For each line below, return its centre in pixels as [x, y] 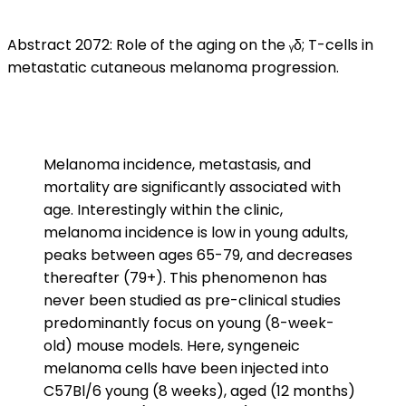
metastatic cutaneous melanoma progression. [173, 68]
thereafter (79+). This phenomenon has [185, 278]
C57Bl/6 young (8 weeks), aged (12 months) [199, 391]
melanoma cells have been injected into [186, 368]
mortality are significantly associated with [192, 187]
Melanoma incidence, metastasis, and [177, 164]
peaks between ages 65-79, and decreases [198, 255]
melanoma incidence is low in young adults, [196, 232]
